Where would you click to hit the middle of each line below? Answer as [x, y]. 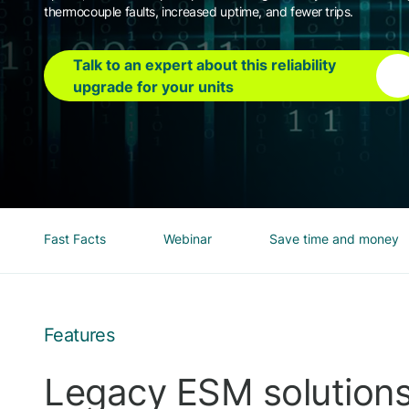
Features [79, 335]
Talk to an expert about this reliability [204, 64]
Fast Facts [75, 239]
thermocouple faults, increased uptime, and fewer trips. [199, 11]
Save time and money [334, 239]
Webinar [188, 239]
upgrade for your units [153, 86]
